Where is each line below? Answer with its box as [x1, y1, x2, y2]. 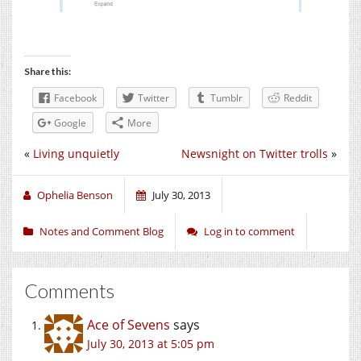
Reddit [284, 90, 312, 105]
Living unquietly [33, 145, 119, 161]
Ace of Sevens [87, 315, 170, 334]
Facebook [54, 90, 97, 105]
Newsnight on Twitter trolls [181, 145, 328, 161]
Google [54, 115, 86, 130]
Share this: [24, 64, 71, 77]
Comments [24, 278, 114, 302]
